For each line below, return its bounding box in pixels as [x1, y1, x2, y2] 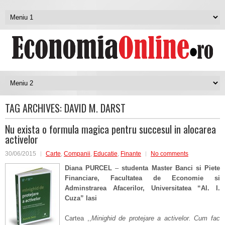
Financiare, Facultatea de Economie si [65, 174, 220, 182]
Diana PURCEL [65, 164, 113, 172]
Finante [121, 150, 141, 157]
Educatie [93, 150, 118, 157]
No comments [151, 150, 188, 157]
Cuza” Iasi [65, 194, 97, 202]
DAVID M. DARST [64, 100, 126, 116]
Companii [64, 150, 90, 157]
